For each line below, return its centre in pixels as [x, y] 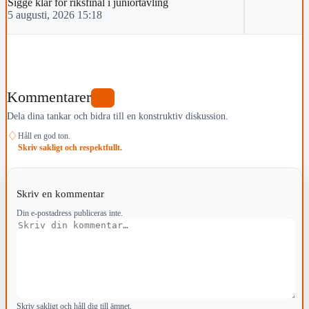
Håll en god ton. [44, 136]
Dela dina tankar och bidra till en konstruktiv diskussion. [118, 116]
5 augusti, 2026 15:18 [55, 14]
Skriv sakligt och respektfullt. [70, 147]
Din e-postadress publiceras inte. [69, 213]
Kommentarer [49, 98]
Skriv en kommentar [61, 193]
